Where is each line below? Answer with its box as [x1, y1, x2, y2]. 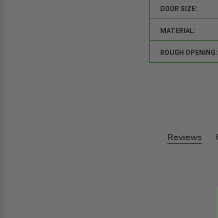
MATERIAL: [160, 26, 196, 35]
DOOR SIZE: [160, 4, 198, 13]
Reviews [167, 131, 202, 143]
